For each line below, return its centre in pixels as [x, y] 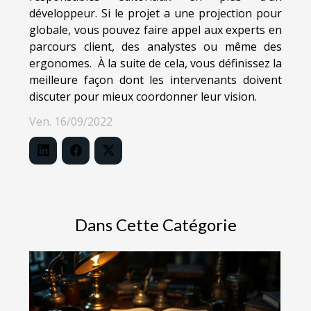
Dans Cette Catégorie [155, 225]
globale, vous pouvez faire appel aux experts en [155, 30]
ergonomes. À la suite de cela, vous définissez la [155, 64]
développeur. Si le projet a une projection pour [155, 14]
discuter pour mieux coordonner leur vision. [143, 97]
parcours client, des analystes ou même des [155, 47]
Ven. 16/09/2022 [71, 122]
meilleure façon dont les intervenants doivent [155, 80]
